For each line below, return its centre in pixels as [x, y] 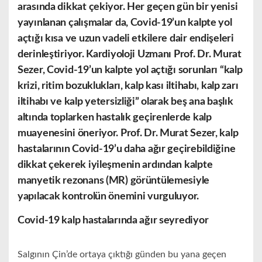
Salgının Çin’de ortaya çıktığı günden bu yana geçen [122, 255]
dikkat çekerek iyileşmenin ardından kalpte [115, 165]
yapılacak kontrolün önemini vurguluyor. [108, 197]
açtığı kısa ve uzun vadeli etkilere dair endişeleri [126, 39]
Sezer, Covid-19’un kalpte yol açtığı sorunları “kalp [130, 70]
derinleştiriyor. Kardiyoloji [77, 55]
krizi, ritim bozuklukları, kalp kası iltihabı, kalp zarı [128, 86]
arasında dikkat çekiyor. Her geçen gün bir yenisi [128, 7]
